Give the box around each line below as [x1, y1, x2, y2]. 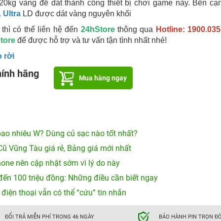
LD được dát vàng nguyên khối [21, 9, 131, 18]
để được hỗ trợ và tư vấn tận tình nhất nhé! [15, 36, 167, 44]
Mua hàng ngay [79, 74, 127, 82]
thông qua [114, 25, 156, 34]
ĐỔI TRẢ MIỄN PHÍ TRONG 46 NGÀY [4, 213, 94, 220]
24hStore [80, 25, 115, 34]
